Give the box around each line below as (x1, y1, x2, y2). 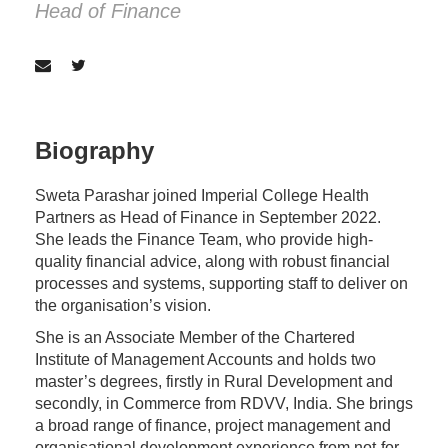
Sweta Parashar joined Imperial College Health (35, 187, 369, 204)
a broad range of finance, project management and (35, 417, 391, 434)
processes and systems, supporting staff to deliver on (35, 275, 408, 292)
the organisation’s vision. (35, 297, 211, 314)
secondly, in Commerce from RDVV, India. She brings (35, 395, 413, 412)
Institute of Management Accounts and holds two (35, 351, 376, 368)
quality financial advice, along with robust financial (35, 253, 390, 270)
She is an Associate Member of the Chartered (35, 329, 355, 346)
